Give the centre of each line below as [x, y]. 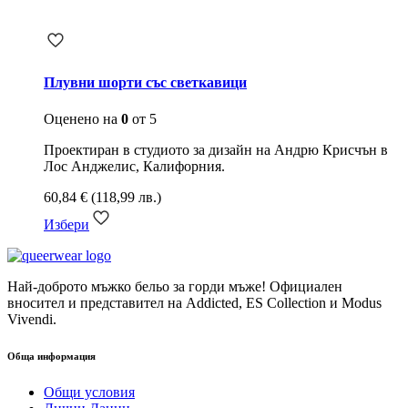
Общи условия [89, 392]
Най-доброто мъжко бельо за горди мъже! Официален [175, 286]
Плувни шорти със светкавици [145, 83]
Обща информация [51, 356]
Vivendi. [32, 319]
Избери [66, 224]
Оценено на [82, 118]
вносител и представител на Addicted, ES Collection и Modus [194, 302]
